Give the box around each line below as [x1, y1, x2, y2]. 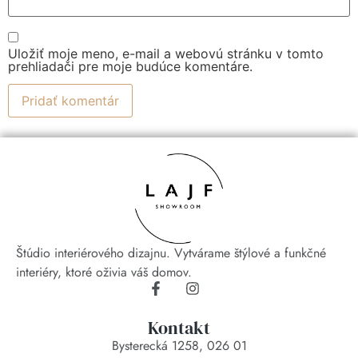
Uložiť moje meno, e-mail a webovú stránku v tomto [8, 45, 324, 62]
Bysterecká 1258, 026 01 [111, 336, 247, 355]
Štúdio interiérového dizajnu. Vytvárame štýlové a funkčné [16, 243, 326, 262]
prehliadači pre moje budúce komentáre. [8, 58, 253, 74]
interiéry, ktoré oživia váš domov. [16, 262, 192, 281]
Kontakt [148, 315, 210, 340]
